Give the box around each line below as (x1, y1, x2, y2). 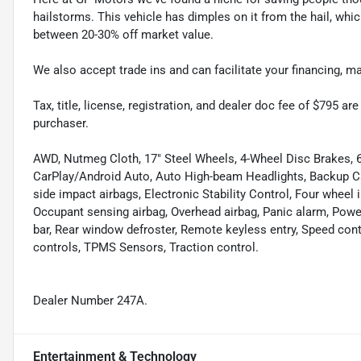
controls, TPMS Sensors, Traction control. (33, 239, 259, 255)
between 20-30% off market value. (33, 27, 214, 42)
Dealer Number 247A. (33, 293, 147, 308)
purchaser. (33, 115, 89, 131)
